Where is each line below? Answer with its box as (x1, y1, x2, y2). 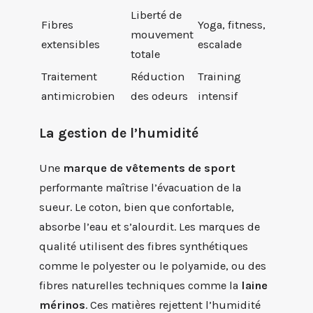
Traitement (41, 69, 97, 83)
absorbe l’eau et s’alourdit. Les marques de (39, 219, 260, 233)
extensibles (41, 37, 100, 51)
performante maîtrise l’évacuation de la (39, 180, 241, 194)
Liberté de (131, 8, 182, 22)
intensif (198, 89, 238, 103)
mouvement (131, 27, 194, 41)
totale (131, 47, 160, 61)
